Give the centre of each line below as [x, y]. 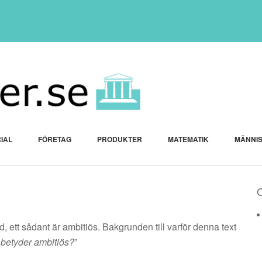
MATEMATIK [188, 139]
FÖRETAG [55, 139]
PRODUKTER [120, 139]
